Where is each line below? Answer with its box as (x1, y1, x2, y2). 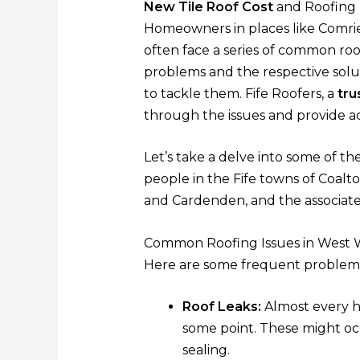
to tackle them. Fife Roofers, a (143, 85, 337, 101)
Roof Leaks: (182, 299, 261, 315)
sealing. (182, 342, 230, 358)
